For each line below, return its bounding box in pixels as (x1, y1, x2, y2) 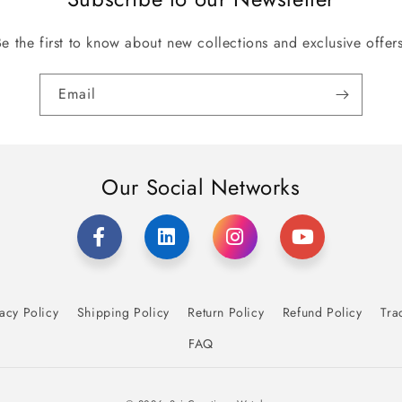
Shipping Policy (76, 302, 170, 321)
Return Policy (188, 302, 265, 321)
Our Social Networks (101, 170, 301, 203)
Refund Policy (282, 302, 363, 321)
